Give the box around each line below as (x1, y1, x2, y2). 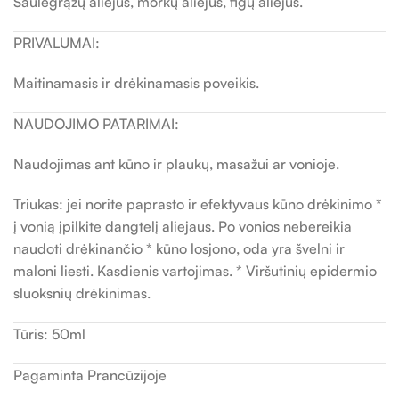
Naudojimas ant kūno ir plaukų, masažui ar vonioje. (13, 155, 339, 173)
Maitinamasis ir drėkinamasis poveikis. (13, 74, 259, 92)
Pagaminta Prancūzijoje (13, 366, 167, 384)
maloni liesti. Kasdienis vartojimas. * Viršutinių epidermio (13, 262, 377, 280)
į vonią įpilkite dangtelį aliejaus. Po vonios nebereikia (13, 217, 352, 235)
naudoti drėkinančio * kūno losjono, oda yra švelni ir (13, 240, 345, 257)
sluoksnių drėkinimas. (13, 284, 151, 302)
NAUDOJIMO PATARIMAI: (13, 115, 179, 133)
